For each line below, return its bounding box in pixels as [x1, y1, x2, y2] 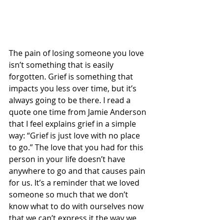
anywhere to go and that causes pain [9, 165, 147, 176]
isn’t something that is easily [9, 59, 115, 70]
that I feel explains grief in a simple [9, 118, 138, 129]
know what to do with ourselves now [9, 200, 145, 212]
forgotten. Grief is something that [9, 71, 135, 82]
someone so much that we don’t [9, 189, 130, 200]
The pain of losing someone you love [9, 47, 146, 58]
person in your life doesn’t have [9, 153, 127, 165]
